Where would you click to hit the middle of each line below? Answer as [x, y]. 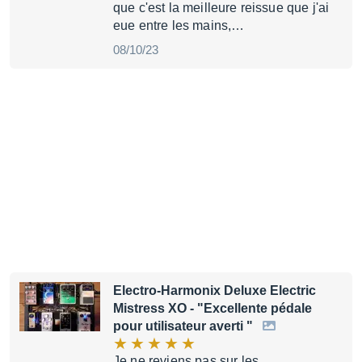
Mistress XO [150, 308]
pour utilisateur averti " [185, 326]
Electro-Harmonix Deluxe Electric [215, 290]
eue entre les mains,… [179, 25]
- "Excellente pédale [249, 308]
